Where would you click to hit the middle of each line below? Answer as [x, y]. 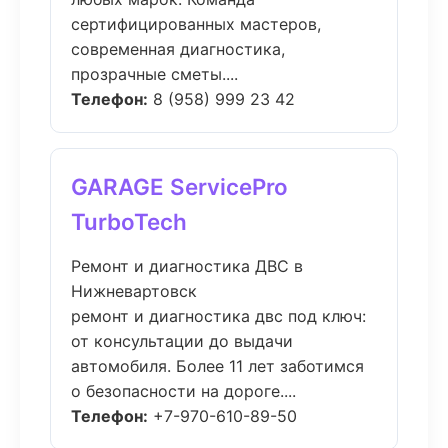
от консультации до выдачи [182, 341]
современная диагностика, [178, 49]
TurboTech [129, 221]
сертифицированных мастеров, [196, 24]
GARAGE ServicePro [179, 186]
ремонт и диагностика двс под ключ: [218, 316]
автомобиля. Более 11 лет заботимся [217, 366]
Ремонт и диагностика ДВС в [187, 266]
